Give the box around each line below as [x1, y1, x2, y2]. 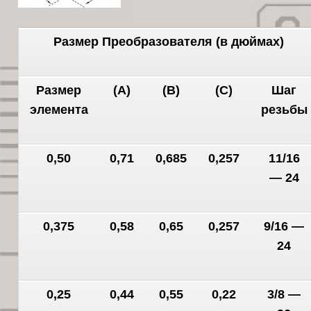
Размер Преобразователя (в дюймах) [53, 35, 284, 49]
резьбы [260, 103, 308, 117]
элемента [29, 103, 88, 117]
